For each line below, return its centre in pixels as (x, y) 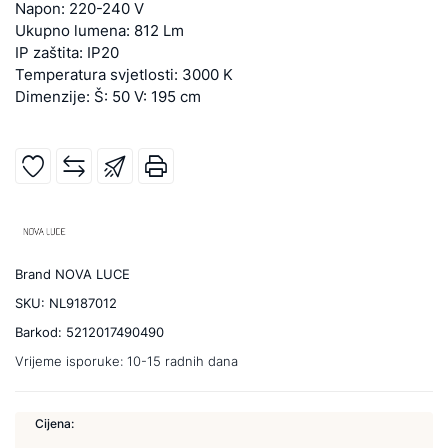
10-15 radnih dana (182, 361)
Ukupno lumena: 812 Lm (99, 30)
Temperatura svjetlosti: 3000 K (124, 74)
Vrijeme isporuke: (71, 361)
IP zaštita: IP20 (67, 52)
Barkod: (40, 332)
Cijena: (54, 423)
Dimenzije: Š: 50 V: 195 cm (108, 96)
